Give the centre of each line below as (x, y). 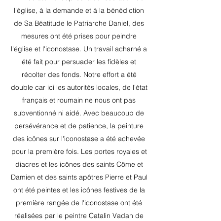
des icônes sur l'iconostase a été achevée (79, 139)
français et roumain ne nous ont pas (79, 100)
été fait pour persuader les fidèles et (79, 62)
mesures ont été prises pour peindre (79, 36)
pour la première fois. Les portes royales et (79, 151)
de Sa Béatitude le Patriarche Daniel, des (79, 23)
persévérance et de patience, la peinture (79, 126)
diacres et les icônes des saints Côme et (79, 164)
